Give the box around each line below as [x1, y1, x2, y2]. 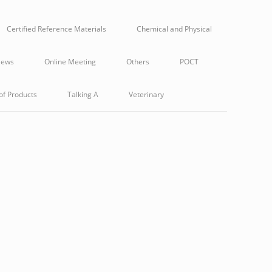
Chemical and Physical [137, 24, 212, 34]
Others [126, 56, 149, 67]
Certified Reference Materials [7, 24, 106, 34]
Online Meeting [44, 56, 96, 67]
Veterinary [128, 89, 164, 100]
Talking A [67, 89, 98, 100]
